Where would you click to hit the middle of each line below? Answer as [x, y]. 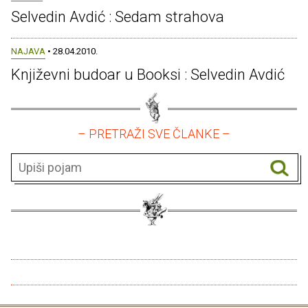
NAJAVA [28, 52]
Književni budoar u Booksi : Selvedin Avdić [148, 75]
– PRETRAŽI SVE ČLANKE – [154, 134]
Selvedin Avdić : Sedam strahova [118, 17]
